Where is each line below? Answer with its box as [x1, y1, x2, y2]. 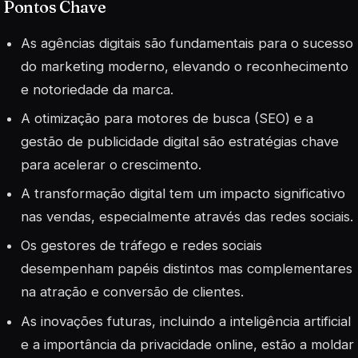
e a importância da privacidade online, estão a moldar [21, 336, 355, 352]
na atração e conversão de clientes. [21, 284, 245, 300]
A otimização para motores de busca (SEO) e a [21, 109, 314, 126]
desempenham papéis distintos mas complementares [21, 261, 353, 277]
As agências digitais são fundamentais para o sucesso [21, 34, 354, 51]
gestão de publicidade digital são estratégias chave [21, 133, 340, 149]
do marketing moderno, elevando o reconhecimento [21, 58, 349, 74]
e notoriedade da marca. [21, 81, 174, 97]
